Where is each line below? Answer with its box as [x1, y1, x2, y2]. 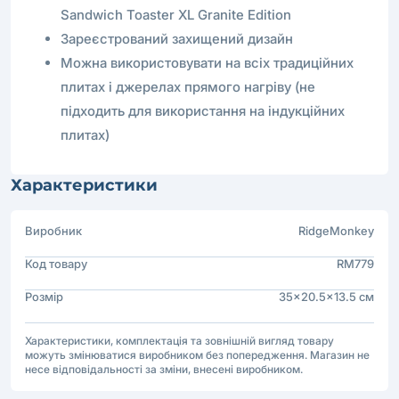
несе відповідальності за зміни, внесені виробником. [25, 362, 303, 376]
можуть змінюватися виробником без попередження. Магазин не [25, 347, 370, 362]
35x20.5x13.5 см [279, 289, 374, 304]
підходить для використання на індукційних [61, 102, 345, 119]
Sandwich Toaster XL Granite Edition [61, 5, 291, 23]
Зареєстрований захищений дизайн [61, 29, 293, 47]
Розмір [25, 289, 63, 304]
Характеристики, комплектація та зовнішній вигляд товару [25, 333, 334, 347]
